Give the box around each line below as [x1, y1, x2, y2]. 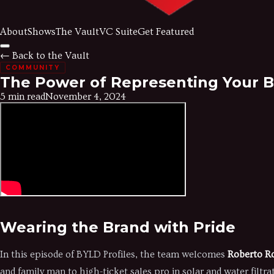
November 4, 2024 [45, 91, 126, 102]
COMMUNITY [6, 64, 60, 72]
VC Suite [99, 26, 138, 37]
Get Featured [138, 26, 194, 37]
